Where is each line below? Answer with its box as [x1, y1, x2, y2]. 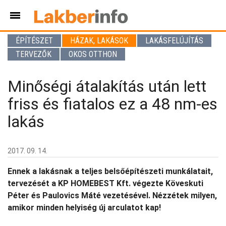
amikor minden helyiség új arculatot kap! [8, 203, 161, 212]
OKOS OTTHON [69, 49, 117, 59]
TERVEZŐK [16, 49, 51, 59]
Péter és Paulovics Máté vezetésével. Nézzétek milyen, [8, 191, 217, 200]
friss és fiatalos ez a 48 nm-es [8, 94, 217, 114]
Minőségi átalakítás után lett [8, 77, 206, 96]
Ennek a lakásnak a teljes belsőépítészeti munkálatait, [8, 166, 213, 176]
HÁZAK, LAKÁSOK [70, 36, 128, 45]
